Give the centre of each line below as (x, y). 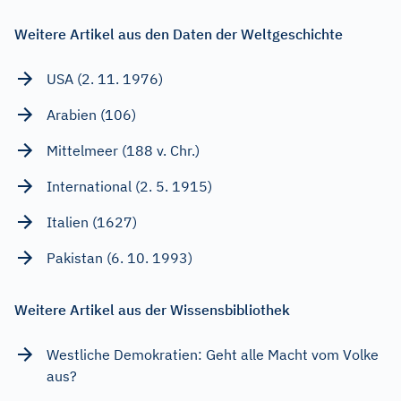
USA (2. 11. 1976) (105, 78)
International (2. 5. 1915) (129, 186)
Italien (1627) (92, 222)
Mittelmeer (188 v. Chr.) (123, 150)
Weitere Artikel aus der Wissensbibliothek (152, 309)
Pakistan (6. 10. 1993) (119, 257)
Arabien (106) (91, 114)
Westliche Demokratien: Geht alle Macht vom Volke (213, 354)
